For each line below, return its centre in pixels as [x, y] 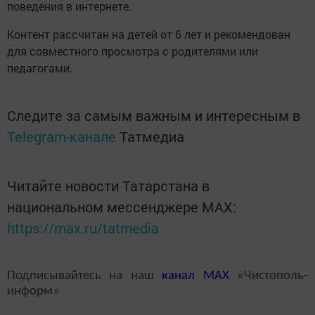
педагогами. [41, 67]
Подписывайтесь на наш [85, 276]
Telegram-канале [62, 136]
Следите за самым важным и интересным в [154, 115]
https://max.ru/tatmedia [83, 227]
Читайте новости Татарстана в [108, 185]
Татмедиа [152, 136]
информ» [33, 291]
